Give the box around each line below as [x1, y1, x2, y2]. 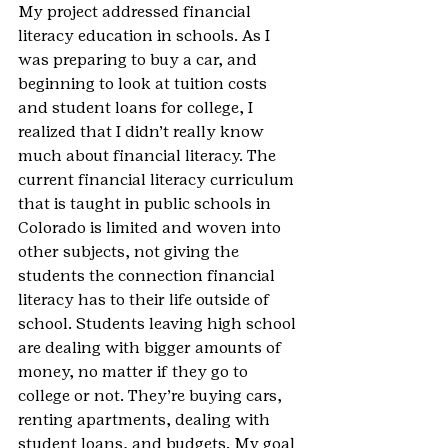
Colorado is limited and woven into [18, 218, 285, 238]
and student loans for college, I [18, 98, 257, 118]
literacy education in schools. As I [18, 26, 274, 46]
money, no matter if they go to [18, 362, 252, 382]
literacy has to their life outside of [18, 290, 274, 310]
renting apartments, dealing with [18, 410, 274, 430]
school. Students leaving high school [18, 314, 300, 334]
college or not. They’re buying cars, [18, 386, 286, 406]
